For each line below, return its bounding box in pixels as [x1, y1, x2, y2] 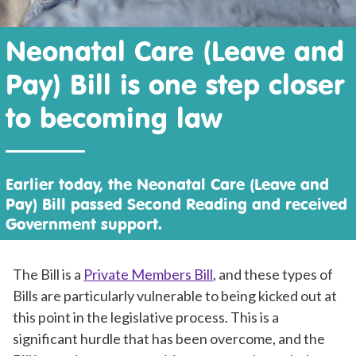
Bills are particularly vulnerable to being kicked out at [13, 287, 337, 305]
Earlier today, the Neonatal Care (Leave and [6, 173, 330, 194]
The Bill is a [13, 265, 83, 284]
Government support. [6, 213, 163, 234]
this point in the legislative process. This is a [13, 308, 279, 327]
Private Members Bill [83, 265, 213, 284]
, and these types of [213, 265, 333, 284]
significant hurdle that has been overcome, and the [13, 330, 325, 348]
